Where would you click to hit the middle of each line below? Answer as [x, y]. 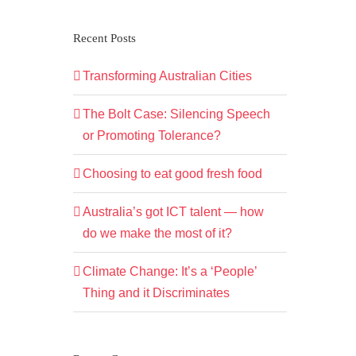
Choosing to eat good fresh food [172, 174]
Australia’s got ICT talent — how [173, 212]
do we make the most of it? [157, 234]
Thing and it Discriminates [156, 293]
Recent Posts [104, 39]
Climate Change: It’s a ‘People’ [169, 272]
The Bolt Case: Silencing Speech [176, 114]
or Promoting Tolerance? [151, 136]
